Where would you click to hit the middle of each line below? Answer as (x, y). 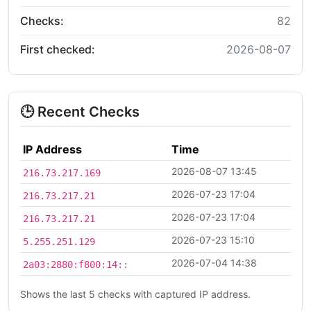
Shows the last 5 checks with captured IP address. (135, 294)
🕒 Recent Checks (80, 111)
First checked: (58, 49)
